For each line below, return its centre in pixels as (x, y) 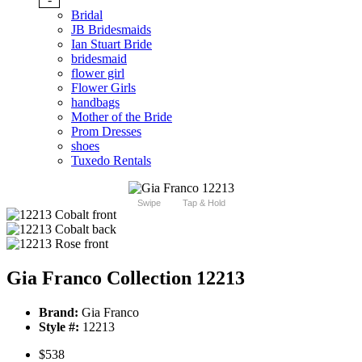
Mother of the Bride (122, 117)
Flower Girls (103, 88)
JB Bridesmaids (111, 30)
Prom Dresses (106, 132)
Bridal (87, 15)
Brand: (59, 313)
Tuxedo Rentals (111, 161)
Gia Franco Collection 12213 (126, 278)
